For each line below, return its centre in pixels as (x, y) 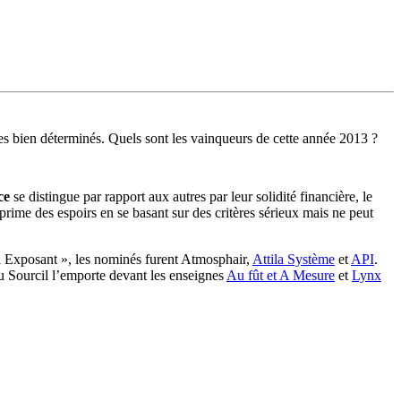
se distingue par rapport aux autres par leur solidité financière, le (193, 197)
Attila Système (294, 260)
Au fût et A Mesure (281, 276)
